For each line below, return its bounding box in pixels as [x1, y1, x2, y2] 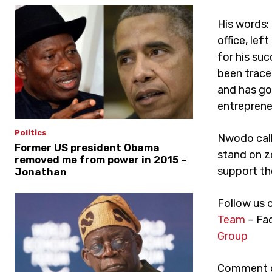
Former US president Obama [15, 141, 160, 154]
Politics [15, 128, 47, 138]
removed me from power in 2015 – [15, 154, 187, 166]
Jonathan [15, 166, 67, 178]
